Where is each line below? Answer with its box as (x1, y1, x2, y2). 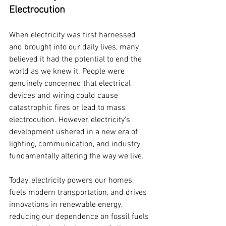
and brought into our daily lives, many (9, 42, 141, 53)
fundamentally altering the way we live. (9, 151, 144, 162)
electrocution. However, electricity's (9, 115, 132, 126)
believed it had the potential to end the (9, 54, 144, 65)
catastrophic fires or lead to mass (9, 103, 128, 114)
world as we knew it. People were (9, 67, 127, 77)
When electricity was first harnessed (9, 30, 138, 41)
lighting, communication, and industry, (9, 139, 143, 150)
